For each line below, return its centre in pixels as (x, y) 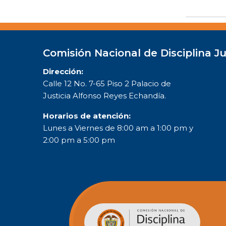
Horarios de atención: (87, 116)
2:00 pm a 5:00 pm (79, 140)
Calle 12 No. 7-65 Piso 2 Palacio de (107, 83)
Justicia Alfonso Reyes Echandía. (104, 95)
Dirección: (63, 71)
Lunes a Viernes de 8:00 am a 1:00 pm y (118, 128)
